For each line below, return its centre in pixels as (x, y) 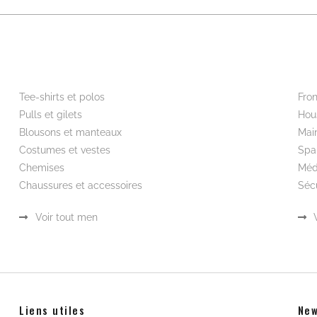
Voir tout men (66, 217)
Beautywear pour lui (65, 69)
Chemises (42, 167)
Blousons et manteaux (71, 132)
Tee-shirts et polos (62, 97)
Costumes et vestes (65, 150)
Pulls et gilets (51, 114)
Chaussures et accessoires (81, 185)
